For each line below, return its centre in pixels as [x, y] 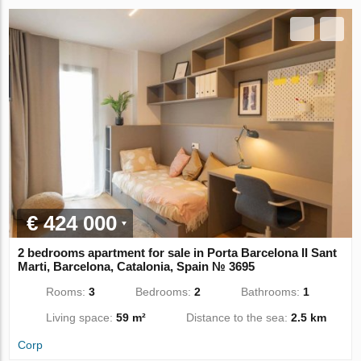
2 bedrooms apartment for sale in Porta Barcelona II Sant [178, 252]
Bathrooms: [272, 291]
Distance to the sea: [239, 317]
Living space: [81, 317]
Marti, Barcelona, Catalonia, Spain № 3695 [137, 266]
